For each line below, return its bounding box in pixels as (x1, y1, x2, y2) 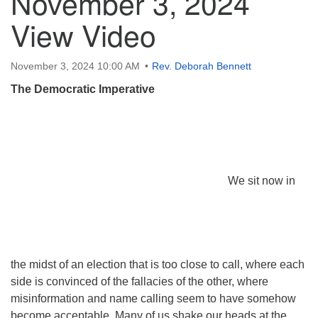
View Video (11, 13, 156, 55)
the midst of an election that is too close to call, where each (11, 258, 305, 270)
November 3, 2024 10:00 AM (11, 60, 140, 72)
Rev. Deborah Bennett (152, 60, 251, 72)
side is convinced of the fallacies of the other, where (11, 275, 268, 287)
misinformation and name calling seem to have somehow (11, 292, 296, 305)
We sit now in (228, 174, 295, 187)
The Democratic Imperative (11, 83, 155, 95)
